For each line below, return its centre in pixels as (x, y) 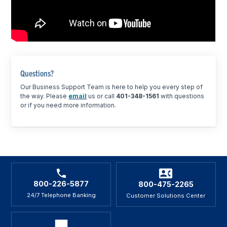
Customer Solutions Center (166, 196)
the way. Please (45, 96)
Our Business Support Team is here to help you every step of (112, 87)
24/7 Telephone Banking (61, 195)
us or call (102, 96)
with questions (182, 96)
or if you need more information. (68, 105)
